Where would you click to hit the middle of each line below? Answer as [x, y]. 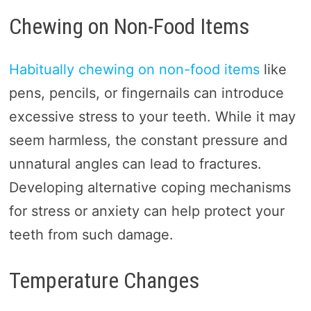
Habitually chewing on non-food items [134, 70]
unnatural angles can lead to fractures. [135, 164]
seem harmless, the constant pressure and [148, 141]
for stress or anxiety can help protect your [146, 211]
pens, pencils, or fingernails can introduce [146, 93]
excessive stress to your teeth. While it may [152, 117]
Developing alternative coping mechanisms [150, 188]
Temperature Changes [104, 281]
